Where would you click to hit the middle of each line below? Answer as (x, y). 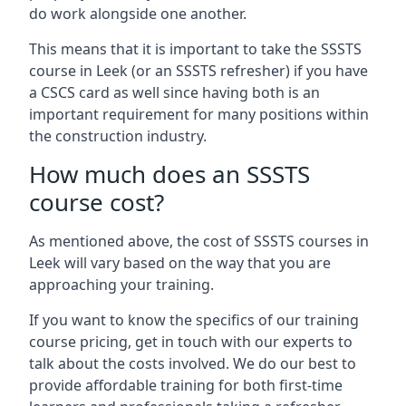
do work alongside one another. (138, 14)
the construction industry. (118, 136)
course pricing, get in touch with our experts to (191, 342)
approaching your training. (121, 285)
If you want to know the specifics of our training (194, 320)
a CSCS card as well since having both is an (174, 92)
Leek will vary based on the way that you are (180, 263)
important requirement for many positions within (199, 114)
